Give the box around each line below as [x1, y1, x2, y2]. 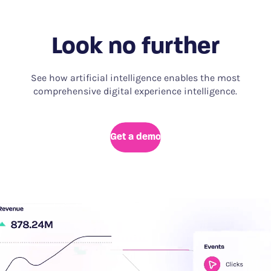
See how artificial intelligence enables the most [30, 72, 240, 84]
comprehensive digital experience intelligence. [33, 85, 238, 97]
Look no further [51, 35, 220, 60]
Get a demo [109, 132, 161, 143]
